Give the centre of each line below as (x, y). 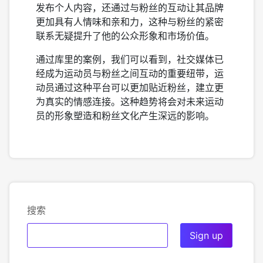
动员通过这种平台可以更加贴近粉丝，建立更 (130, 87)
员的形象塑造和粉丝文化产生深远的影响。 (125, 116)
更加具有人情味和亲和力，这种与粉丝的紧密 (130, 22)
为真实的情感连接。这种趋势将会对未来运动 (130, 102)
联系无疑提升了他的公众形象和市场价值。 (125, 36)
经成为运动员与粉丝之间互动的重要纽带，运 (130, 73)
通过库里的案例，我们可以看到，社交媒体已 (130, 59)
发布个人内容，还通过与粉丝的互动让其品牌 (130, 8)
